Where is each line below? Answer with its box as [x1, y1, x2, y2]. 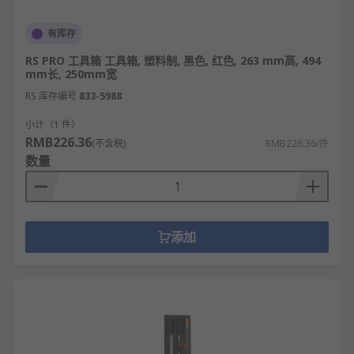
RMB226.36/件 [265, 137, 329, 150]
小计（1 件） [25, 118, 81, 131]
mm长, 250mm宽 [25, 66, 117, 81]
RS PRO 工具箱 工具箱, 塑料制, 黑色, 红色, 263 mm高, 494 [25, 53, 321, 68]
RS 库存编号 [25, 89, 77, 103]
